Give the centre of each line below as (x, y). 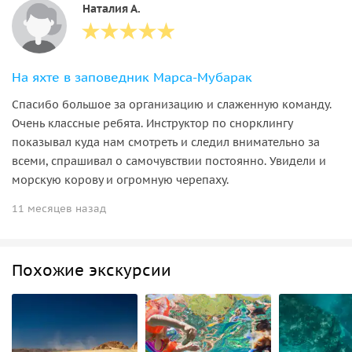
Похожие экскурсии (92, 270)
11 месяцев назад (59, 208)
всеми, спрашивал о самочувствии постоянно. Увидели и (169, 161)
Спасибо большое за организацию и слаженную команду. (172, 104)
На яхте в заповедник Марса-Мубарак (132, 77)
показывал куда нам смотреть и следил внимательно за (166, 142)
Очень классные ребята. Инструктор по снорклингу (152, 123)
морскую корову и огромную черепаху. (120, 180)
